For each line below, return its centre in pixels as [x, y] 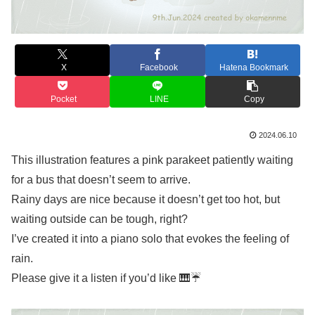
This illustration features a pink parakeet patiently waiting [152, 160]
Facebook [159, 68]
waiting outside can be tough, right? [99, 219]
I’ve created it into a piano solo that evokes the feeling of [150, 238]
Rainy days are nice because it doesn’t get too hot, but [146, 199]
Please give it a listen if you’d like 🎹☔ [106, 278]
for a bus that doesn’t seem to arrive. [101, 179]
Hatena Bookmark [254, 68]
